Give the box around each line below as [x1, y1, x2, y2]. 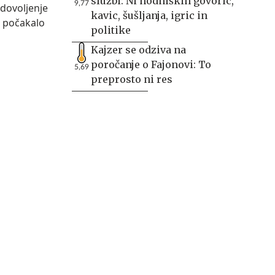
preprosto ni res [91, 73, 172, 85]
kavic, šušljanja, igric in [91, 9, 207, 21]
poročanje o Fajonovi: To [91, 58, 211, 71]
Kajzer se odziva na [91, 44, 186, 56]
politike [91, 24, 131, 36]
